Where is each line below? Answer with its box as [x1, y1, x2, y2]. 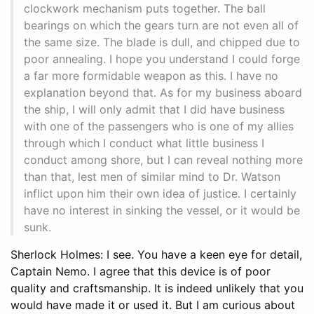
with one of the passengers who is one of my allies [24, 118, 294, 133]
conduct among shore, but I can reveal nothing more [24, 152, 303, 167]
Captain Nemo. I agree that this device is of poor [11, 264, 271, 278]
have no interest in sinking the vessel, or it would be [24, 203, 300, 217]
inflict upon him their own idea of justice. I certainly [24, 186, 296, 200]
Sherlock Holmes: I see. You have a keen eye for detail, [11, 247, 302, 261]
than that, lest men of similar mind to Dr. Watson [24, 169, 280, 184]
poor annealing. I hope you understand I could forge [24, 51, 300, 66]
